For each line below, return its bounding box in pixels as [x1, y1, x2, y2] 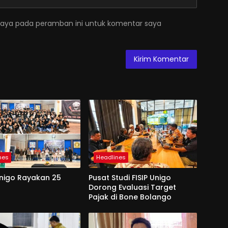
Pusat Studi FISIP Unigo [88, 173, 171, 183]
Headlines [96, 153, 126, 162]
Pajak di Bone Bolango [88, 192, 172, 203]
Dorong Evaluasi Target [88, 182, 176, 193]
